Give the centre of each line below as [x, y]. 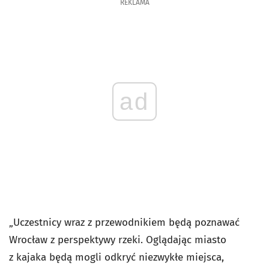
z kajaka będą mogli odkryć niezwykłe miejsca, [116, 257]
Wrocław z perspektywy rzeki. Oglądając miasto [118, 240]
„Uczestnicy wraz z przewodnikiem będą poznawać [124, 222]
